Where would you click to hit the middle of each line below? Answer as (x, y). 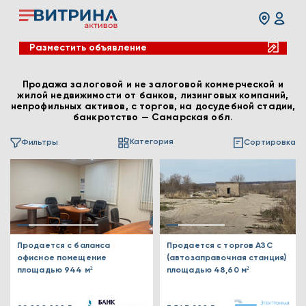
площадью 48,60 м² (208, 270)
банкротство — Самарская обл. (153, 117)
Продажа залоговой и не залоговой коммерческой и (153, 85)
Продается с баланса (64, 246)
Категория (152, 142)
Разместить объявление (88, 47)
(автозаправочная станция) (226, 258)
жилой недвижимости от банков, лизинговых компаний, (153, 96)
